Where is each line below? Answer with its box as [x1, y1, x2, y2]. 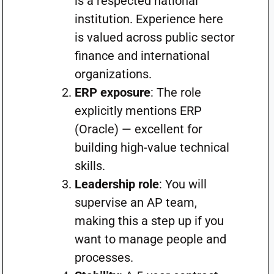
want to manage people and [74, 232, 226, 246]
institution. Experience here [74, 12, 223, 26]
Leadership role [74, 177, 159, 191]
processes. [74, 250, 133, 265]
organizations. [74, 67, 152, 81]
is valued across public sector [74, 30, 235, 45]
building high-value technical [74, 140, 229, 155]
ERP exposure [74, 85, 150, 100]
